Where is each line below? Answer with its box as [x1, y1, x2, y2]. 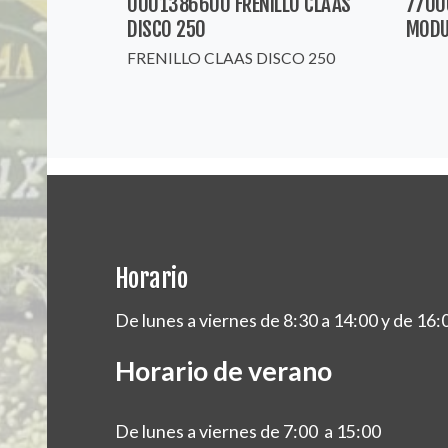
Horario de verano [114, 354, 332, 387]
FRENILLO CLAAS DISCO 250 [127, 48, 336, 67]
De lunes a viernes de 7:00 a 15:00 [114, 419, 381, 442]
